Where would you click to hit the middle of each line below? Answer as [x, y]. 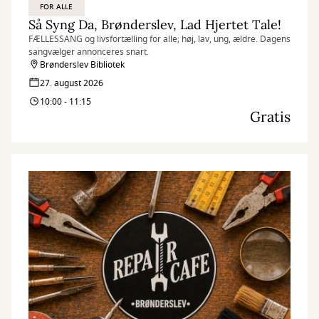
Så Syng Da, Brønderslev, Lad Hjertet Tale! [155, 25]
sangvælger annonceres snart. [89, 52]
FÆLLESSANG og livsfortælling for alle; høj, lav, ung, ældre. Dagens [159, 39]
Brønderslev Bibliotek [82, 65]
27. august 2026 [72, 83]
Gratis [270, 116]
